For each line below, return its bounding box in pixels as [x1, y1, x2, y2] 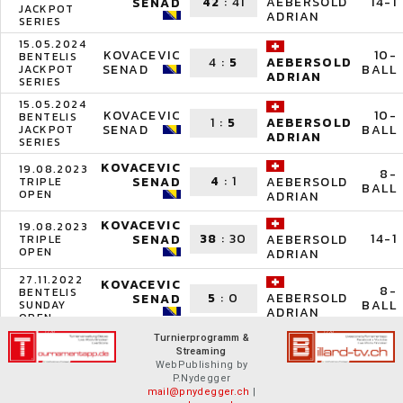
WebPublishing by [155, 359, 248, 371]
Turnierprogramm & [153, 332, 250, 344]
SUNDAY [19, 297, 67, 313]
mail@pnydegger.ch [147, 386, 250, 398]
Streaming [176, 345, 227, 357]
